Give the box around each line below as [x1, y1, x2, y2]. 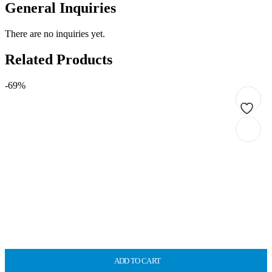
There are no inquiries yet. [5, 28, 105, 39]
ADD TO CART [114, 256, 161, 265]
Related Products [5, 51, 112, 67]
